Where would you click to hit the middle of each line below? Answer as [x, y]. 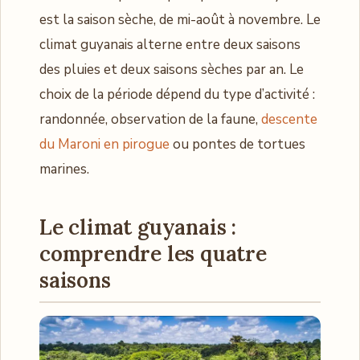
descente [289, 119]
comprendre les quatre [153, 254]
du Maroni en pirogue [104, 144]
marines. [64, 169]
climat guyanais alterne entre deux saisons [170, 45]
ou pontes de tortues [237, 144]
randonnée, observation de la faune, [150, 119]
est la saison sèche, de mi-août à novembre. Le [180, 20]
